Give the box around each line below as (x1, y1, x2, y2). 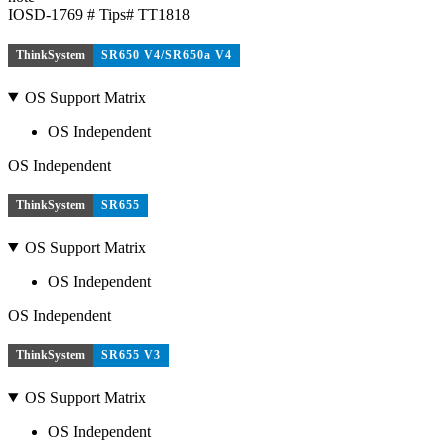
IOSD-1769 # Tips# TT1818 (8, 6, 190, 24)
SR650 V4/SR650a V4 (101, 48, 232, 63)
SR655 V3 (101, 348, 161, 363)
